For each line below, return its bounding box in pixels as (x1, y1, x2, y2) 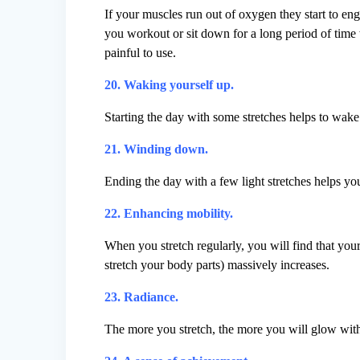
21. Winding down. (104, 142, 209, 157)
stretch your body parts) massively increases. (104, 258, 330, 272)
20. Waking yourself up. (104, 78, 235, 92)
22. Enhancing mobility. (104, 207, 234, 221)
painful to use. (104, 46, 177, 60)
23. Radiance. (104, 290, 179, 305)
